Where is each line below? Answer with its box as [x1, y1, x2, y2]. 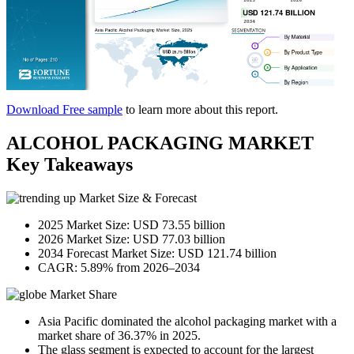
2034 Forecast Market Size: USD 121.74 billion [38, 246, 277, 260]
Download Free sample [6, 103, 122, 117]
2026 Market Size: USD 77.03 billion [38, 232, 225, 246]
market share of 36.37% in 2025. [38, 328, 201, 342]
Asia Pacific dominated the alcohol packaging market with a [38, 314, 337, 328]
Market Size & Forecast [76, 190, 197, 205]
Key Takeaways [6, 154, 133, 175]
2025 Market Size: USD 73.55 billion [38, 217, 225, 232]
